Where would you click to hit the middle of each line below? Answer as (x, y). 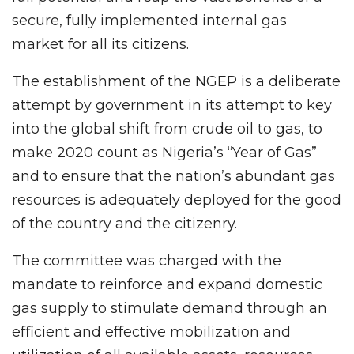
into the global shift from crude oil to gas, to (167, 129)
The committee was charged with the (147, 261)
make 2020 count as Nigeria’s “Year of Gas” (164, 153)
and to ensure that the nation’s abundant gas (173, 177)
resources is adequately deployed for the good (177, 200)
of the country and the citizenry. (124, 224)
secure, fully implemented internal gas (149, 21)
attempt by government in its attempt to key (172, 105)
